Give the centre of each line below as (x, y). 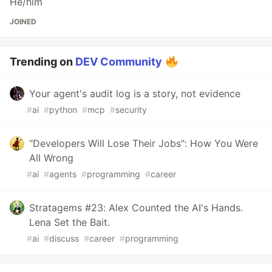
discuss (64, 238)
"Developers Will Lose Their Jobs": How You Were (144, 143)
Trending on (42, 61)
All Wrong (51, 158)
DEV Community (119, 61)
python (63, 109)
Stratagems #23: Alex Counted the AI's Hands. (136, 207)
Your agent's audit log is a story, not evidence (135, 93)
